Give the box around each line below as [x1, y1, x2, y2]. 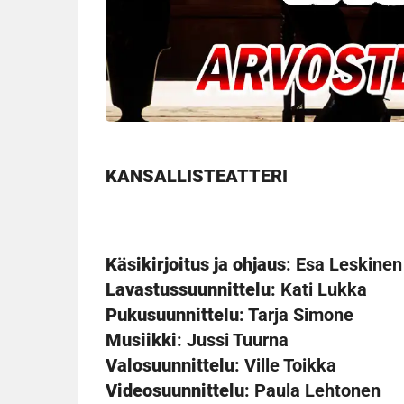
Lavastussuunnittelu [106, 279, 271, 301]
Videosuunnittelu [106, 380, 244, 402]
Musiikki [106, 329, 177, 352]
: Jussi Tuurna [177, 329, 289, 352]
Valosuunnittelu [106, 354, 234, 377]
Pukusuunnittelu [106, 304, 239, 326]
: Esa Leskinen [286, 253, 402, 276]
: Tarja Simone [239, 304, 353, 326]
